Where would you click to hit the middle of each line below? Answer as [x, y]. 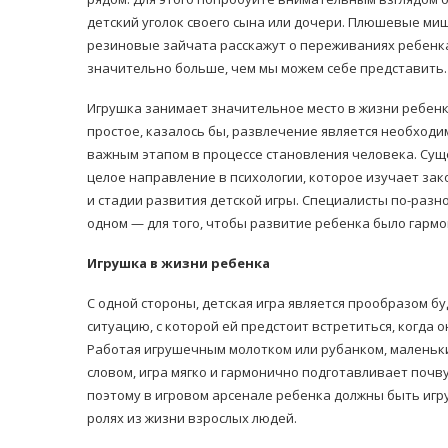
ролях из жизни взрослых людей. [192, 418]
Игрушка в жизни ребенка [178, 263]
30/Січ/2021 [67, 234]
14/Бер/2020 [407, 223]
